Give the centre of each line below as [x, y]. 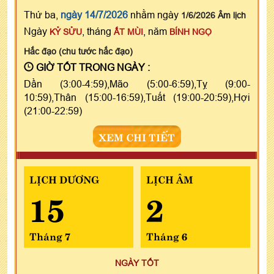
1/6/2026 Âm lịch [213, 15]
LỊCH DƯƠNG [64, 178]
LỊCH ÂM [169, 178]
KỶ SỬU [66, 31]
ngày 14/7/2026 [94, 14]
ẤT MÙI [128, 31]
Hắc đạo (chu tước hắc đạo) [78, 51]
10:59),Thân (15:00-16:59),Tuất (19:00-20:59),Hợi [137, 97]
